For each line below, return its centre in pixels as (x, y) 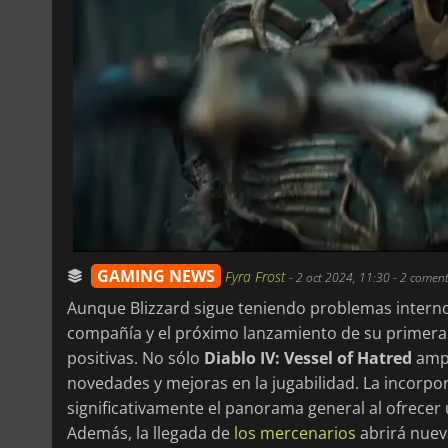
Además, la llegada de (150, 432)
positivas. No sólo (135, 357)
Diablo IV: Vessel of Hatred (308, 357)
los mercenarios (295, 432)
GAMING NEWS (156, 275)
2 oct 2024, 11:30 (343, 277)
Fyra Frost (257, 276)
